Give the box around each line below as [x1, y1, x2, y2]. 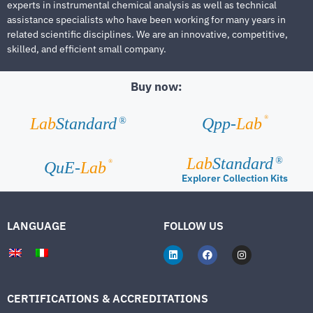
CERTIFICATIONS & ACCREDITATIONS [7, 291, 208, 305]
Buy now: [131, 79, 182, 95]
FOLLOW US [163, 218, 224, 233]
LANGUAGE [7, 218, 66, 233]
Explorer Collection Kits [182, 171, 288, 184]
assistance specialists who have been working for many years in [7, 13, 286, 27]
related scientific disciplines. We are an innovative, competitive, [7, 28, 288, 41]
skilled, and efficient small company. [7, 43, 166, 56]
